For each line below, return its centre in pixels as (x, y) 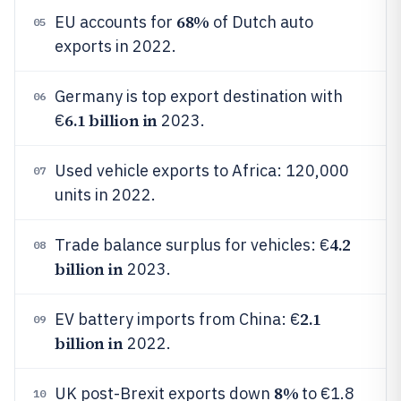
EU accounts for (115, 22)
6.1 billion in (111, 120)
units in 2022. (105, 195)
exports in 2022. (115, 46)
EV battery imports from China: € (177, 319)
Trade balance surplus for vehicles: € (192, 245)
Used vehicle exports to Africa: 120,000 (202, 171)
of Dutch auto (261, 22)
